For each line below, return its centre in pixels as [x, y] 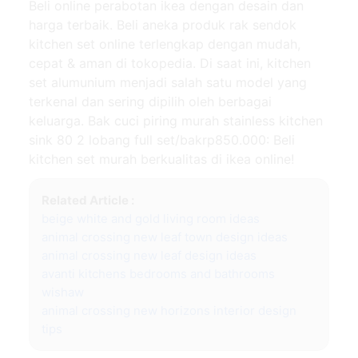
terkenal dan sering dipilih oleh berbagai [150, 101]
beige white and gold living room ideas [151, 218]
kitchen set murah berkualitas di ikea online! [161, 159]
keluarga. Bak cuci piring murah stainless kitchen [176, 120]
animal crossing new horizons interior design [169, 310]
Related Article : [88, 200]
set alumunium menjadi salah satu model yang [168, 82]
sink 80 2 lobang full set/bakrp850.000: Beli [162, 139]
